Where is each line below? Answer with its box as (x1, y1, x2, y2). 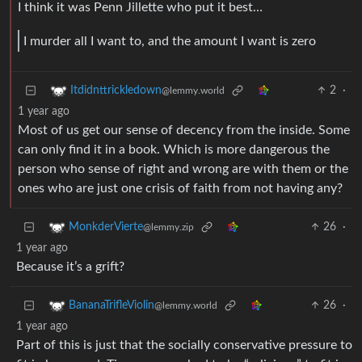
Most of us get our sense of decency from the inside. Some (18, 124, 350, 137)
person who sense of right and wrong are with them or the (18, 162, 348, 176)
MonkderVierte (69, 221, 143, 234)
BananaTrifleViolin (69, 300, 154, 312)
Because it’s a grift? (16, 260, 124, 274)
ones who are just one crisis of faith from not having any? (18, 182, 343, 196)
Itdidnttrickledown (70, 85, 162, 97)
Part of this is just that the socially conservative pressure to (16, 339, 352, 352)
